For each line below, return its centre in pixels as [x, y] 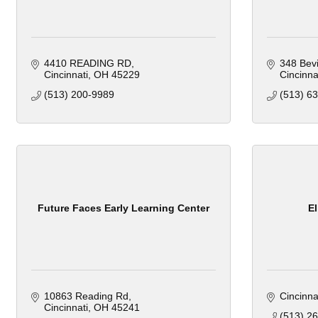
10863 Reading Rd [86, 296]
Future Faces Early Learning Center [124, 208]
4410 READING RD [87, 64]
